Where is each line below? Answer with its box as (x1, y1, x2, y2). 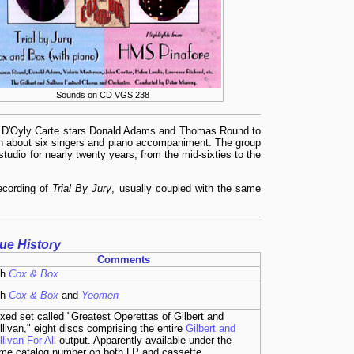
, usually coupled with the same (111, 182, 262, 194)
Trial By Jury (52, 182, 112, 194)
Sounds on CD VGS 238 (56, 90, 149, 100)
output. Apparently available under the (56, 333, 232, 346)
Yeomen (81, 288, 119, 301)
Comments (96, 253, 150, 265)
